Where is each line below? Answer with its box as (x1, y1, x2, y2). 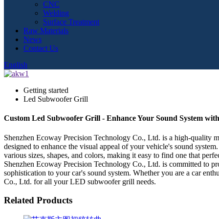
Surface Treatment (43, 18, 99, 26)
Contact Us (23, 44, 58, 52)
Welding (43, 9, 69, 17)
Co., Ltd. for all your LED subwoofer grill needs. (4, 177, 156, 186)
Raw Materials (23, 26, 68, 35)
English (4, 61, 27, 69)
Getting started (23, 86, 68, 94)
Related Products (4, 195, 72, 206)
